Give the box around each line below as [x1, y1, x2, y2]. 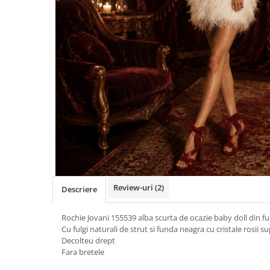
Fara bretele [61, 246, 104, 257]
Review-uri [113, 182, 155, 193]
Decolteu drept [61, 235, 115, 246]
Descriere [61, 184, 97, 195]
